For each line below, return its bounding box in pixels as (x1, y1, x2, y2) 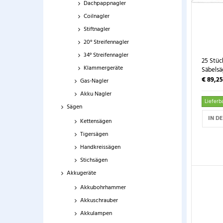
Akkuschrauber (80, 196, 118, 206)
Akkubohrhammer (80, 183, 126, 193)
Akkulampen (80, 209, 112, 219)
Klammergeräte (84, 63, 123, 73)
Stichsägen (80, 155, 108, 165)
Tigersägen (80, 129, 108, 139)
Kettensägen (80, 116, 111, 126)
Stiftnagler (84, 24, 110, 34)
